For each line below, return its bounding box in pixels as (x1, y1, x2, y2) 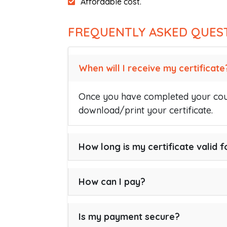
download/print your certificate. (79, 104, 213, 116)
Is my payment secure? (79, 211, 180, 222)
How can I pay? (79, 176, 145, 187)
